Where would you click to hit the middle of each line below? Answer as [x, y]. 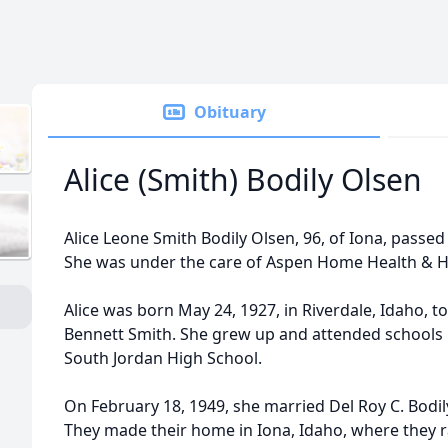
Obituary [230, 112]
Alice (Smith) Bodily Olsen [243, 179]
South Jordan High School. [163, 358]
